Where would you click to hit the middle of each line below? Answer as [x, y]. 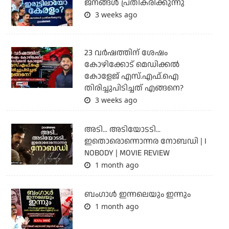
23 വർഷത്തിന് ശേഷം [126, 53]
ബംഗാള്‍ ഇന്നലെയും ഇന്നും [137, 195]
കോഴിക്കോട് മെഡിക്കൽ [132, 65]
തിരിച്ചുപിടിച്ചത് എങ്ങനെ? [134, 88]
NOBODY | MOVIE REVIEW [127, 153]
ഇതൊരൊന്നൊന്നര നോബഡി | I [145, 142]
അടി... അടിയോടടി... [122, 130]
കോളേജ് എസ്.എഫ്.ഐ [131, 77]
